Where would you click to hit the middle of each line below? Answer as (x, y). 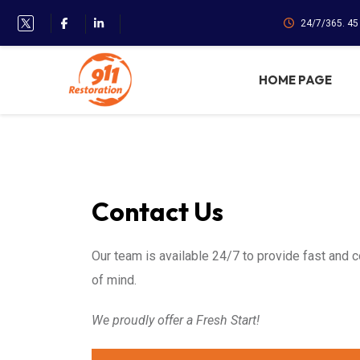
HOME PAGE (295, 80)
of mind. (114, 280)
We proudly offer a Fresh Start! (176, 320)
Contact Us (157, 211)
